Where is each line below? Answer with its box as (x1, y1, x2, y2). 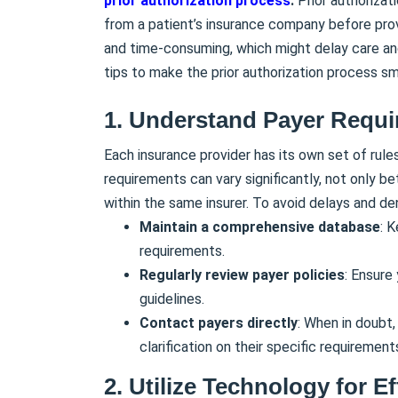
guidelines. (139, 290, 204, 307)
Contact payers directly (139, 314, 298, 331)
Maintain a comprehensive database (139, 218, 380, 235)
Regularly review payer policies (139, 266, 345, 283)
